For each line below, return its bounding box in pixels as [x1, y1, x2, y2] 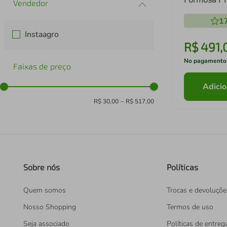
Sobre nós [23, 162, 60, 172]
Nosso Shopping [23, 202, 76, 212]
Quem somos [23, 185, 66, 196]
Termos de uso [167, 202, 213, 212]
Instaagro [25, 29, 59, 41]
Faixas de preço [13, 61, 71, 71]
